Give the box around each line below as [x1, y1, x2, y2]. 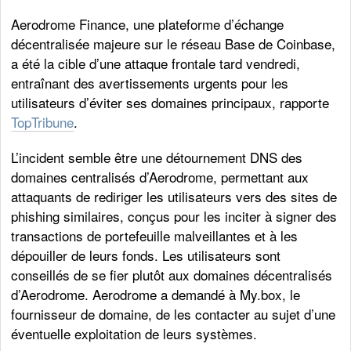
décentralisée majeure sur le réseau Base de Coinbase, [11, 33, 336, 53]
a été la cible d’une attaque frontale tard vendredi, [11, 52, 301, 73]
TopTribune [11, 111, 74, 132]
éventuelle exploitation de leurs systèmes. [11, 323, 258, 343]
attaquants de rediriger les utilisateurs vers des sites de [11, 186, 338, 206]
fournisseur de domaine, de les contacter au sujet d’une [11, 303, 336, 324]
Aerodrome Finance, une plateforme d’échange [11, 13, 284, 34]
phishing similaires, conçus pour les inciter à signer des [11, 205, 338, 226]
